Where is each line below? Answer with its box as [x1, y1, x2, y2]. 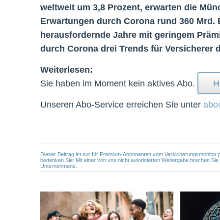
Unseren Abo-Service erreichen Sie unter [40, 99, 203, 110]
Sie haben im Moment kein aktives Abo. [40, 78, 197, 89]
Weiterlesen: [40, 64, 93, 75]
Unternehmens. [40, 163, 77, 169]
